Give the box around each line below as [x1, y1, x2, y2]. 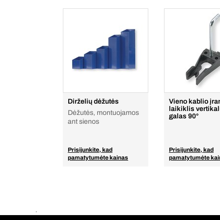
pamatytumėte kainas [68, 154, 128, 161]
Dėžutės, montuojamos [68, 109, 139, 116]
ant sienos [68, 118, 99, 125]
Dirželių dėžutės [68, 98, 119, 105]
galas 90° [169, 112, 199, 120]
